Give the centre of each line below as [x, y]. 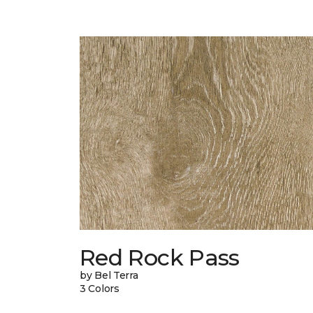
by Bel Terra [109, 276]
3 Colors [100, 289]
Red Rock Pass [160, 258]
